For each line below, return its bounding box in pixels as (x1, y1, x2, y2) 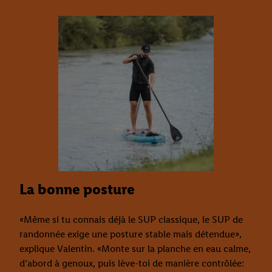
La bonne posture (19, 180, 135, 199)
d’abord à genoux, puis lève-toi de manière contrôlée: (19, 257, 244, 270)
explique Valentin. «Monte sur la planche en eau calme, (19, 243, 251, 255)
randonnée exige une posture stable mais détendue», (19, 228, 242, 240)
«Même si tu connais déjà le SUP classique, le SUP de (19, 214, 243, 226)
